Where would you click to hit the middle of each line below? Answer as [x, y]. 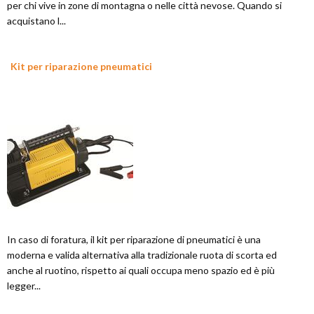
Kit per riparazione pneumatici [81, 67]
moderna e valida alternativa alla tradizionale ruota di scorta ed [142, 255]
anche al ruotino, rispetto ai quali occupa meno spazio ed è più [141, 271]
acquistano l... [36, 21]
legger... [24, 286]
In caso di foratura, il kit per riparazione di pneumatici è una [134, 240]
